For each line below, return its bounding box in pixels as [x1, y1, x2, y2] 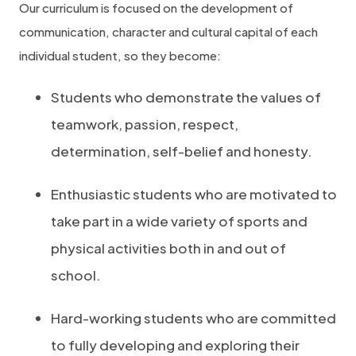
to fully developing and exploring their [51, 336, 300, 354]
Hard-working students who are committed [51, 309, 336, 327]
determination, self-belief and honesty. [51, 142, 312, 160]
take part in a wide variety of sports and [51, 212, 308, 230]
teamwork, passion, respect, [51, 115, 238, 133]
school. [51, 266, 101, 284]
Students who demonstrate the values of [51, 88, 321, 106]
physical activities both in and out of [51, 239, 286, 257]
